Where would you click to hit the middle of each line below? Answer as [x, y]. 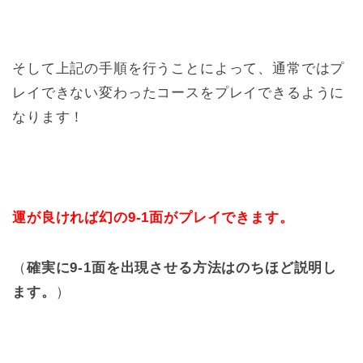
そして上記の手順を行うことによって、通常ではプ [179, 69]
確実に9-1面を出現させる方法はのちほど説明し [182, 268]
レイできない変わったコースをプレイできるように [179, 93]
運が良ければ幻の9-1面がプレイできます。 [153, 218]
